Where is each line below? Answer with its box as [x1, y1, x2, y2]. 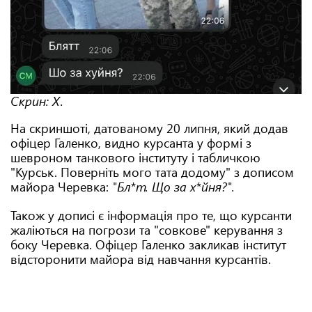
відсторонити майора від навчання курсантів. [10, 251, 274, 267]
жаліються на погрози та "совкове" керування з [10, 221, 283, 238]
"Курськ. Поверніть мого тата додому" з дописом [10, 164, 294, 180]
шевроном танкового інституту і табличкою [10, 149, 260, 166]
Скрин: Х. [10, 93, 63, 109]
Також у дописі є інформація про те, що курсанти [10, 207, 292, 224]
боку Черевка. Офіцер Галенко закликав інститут [10, 236, 286, 253]
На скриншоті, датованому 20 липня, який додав [10, 120, 288, 136]
